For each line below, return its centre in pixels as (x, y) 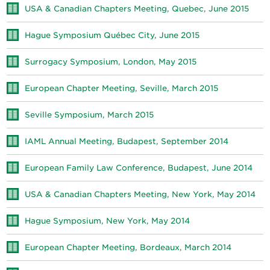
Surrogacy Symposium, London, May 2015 (111, 62)
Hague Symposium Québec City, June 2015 (112, 35)
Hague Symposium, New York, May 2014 (108, 221)
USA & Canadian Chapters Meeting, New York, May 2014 (140, 194)
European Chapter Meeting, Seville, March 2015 (122, 88)
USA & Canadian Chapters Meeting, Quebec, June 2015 (137, 9)
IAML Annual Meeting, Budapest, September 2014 (127, 141)
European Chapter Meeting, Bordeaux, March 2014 (128, 247)
